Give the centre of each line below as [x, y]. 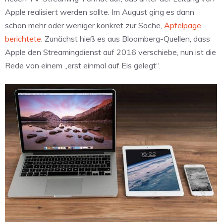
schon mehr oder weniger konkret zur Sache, [84, 26]
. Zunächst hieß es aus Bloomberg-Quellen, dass [126, 39]
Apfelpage [183, 26]
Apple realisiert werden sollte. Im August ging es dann [100, 12]
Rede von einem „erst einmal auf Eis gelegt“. [83, 66]
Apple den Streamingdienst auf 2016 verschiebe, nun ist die [111, 52]
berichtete [23, 39]
